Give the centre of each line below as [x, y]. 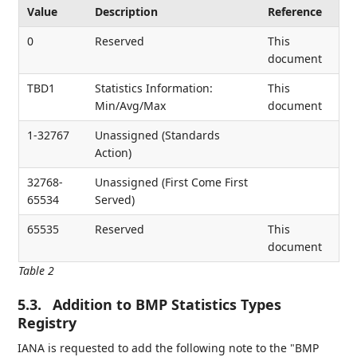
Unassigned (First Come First [171, 182]
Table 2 [36, 271]
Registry [47, 323]
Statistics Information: [154, 88]
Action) [113, 153]
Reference [295, 12]
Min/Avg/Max [130, 106]
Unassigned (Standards [157, 135]
